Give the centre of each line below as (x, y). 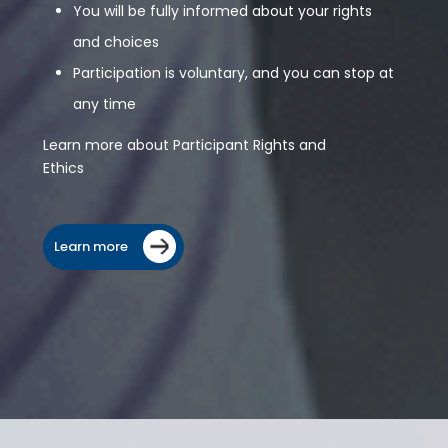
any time (105, 104)
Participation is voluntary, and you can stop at (234, 73)
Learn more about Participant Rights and (185, 145)
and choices (116, 42)
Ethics (64, 168)
